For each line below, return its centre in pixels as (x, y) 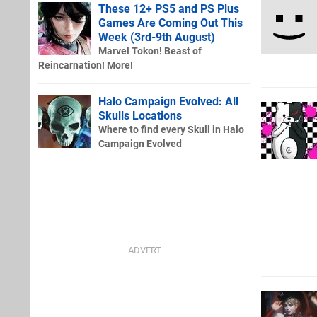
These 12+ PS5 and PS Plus (169, 8)
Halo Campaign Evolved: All (168, 101)
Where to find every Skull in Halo (171, 129)
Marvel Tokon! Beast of (150, 51)
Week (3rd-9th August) (157, 37)
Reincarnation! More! (86, 65)
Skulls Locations (140, 115)
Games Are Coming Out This (171, 23)
